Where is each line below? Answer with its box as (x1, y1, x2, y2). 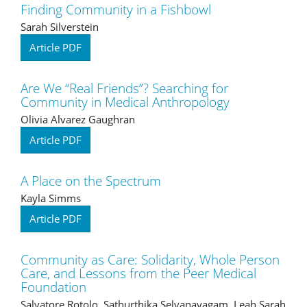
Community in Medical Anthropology (21, 93, 230, 111)
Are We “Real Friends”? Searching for (21, 79, 228, 97)
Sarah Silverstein (21, 19, 99, 34)
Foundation (21, 278, 86, 296)
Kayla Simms (21, 191, 81, 205)
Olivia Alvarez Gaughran (21, 112, 135, 126)
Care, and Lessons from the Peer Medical (21, 264, 256, 282)
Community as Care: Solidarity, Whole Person (21, 250, 280, 269)
